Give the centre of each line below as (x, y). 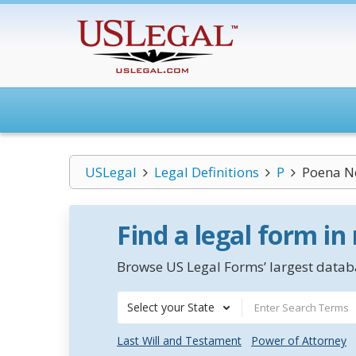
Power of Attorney (299, 341)
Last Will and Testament (179, 341)
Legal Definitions (206, 172)
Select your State (171, 307)
